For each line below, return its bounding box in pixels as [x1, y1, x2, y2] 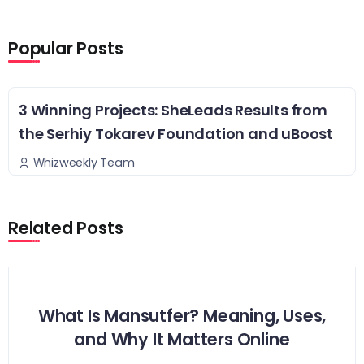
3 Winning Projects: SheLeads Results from [19, 99, 327, 120]
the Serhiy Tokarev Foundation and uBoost [19, 123, 333, 144]
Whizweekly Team [32, 154, 135, 171]
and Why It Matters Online [74, 327, 290, 351]
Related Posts [8, 216, 123, 240]
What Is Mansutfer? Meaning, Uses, [37, 303, 327, 327]
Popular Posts [8, 36, 123, 60]
